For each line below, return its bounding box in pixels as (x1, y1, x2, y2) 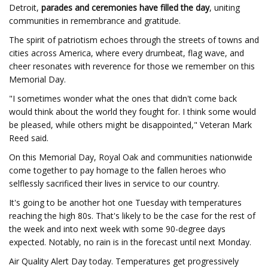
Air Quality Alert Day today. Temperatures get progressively (9, 255, 239, 267)
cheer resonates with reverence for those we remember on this (9, 60, 255, 72)
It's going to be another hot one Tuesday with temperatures (9, 197, 242, 208)
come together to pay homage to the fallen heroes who (9, 165, 226, 176)
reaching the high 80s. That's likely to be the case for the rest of (9, 210, 255, 221)
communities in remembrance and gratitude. (9, 15, 181, 26)
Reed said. (9, 132, 48, 144)
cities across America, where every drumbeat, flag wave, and (9, 47, 244, 59)
